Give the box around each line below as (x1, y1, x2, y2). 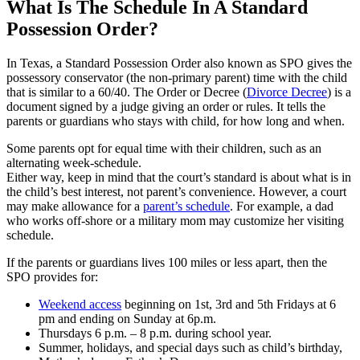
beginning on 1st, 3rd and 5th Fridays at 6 (121, 297, 336, 312)
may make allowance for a (6, 199, 143, 214)
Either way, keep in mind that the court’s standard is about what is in (6, 170, 351, 185)
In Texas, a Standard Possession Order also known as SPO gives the (6, 56, 352, 71)
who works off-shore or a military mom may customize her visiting (6, 214, 344, 228)
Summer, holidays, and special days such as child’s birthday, (39, 341, 342, 355)
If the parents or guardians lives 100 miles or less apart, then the (6, 256, 327, 270)
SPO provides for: (6, 270, 98, 284)
